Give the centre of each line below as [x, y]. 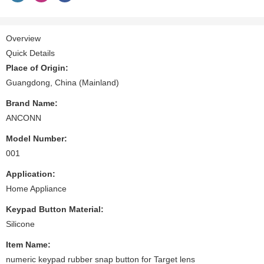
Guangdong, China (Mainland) [62, 82]
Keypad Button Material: [55, 209]
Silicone [20, 224]
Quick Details [30, 53]
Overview [23, 38]
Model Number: [37, 138]
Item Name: [28, 244]
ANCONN [24, 118]
